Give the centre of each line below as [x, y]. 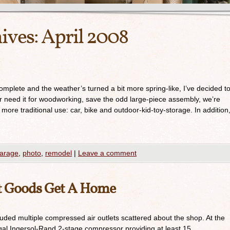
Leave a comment [107, 153]
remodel [59, 153]
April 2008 [84, 38]
